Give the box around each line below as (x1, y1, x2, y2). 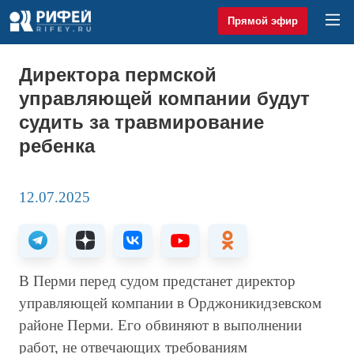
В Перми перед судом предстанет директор (19, 273, 296, 289)
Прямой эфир (227, 14, 298, 27)
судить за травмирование (19, 111, 264, 133)
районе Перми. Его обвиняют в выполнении (19, 317, 302, 333)
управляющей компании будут (19, 88, 310, 109)
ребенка (19, 135, 95, 156)
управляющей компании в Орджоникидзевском (19, 295, 322, 311)
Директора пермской (19, 64, 217, 85)
